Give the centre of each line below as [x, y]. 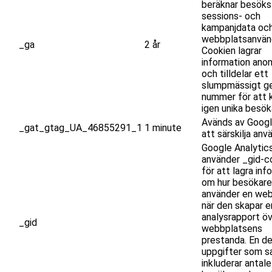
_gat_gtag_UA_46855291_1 [80, 127]
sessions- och [231, 16]
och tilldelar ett [235, 73]
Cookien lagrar [232, 50]
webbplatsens [232, 228]
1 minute [163, 127]
